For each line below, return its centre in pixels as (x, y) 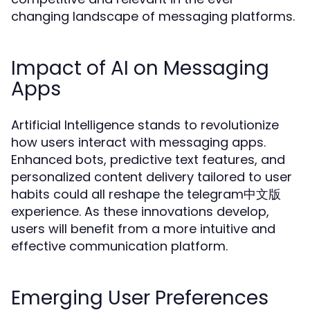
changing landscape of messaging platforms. (153, 16)
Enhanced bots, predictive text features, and (148, 159)
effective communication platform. (119, 246)
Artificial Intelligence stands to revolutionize (145, 125)
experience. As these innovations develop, (140, 211)
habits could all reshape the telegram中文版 (146, 194)
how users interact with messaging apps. (138, 142)
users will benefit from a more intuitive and (143, 229)
